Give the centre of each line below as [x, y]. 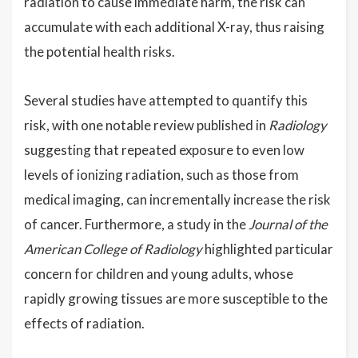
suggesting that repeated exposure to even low [164, 150]
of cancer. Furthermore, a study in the [136, 225]
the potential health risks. [99, 52]
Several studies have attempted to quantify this [166, 101]
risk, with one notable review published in [146, 125]
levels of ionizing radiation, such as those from [161, 175]
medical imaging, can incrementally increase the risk [177, 200]
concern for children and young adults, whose [159, 274]
